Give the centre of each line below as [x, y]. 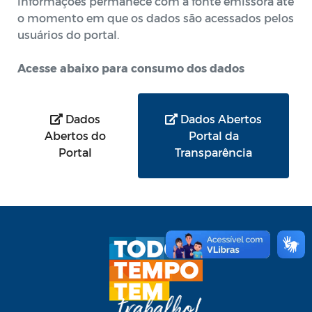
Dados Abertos [220, 119]
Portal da [213, 135]
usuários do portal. [68, 34]
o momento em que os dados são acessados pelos [156, 18]
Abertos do [75, 135]
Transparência [213, 152]
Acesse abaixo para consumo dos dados [131, 68]
